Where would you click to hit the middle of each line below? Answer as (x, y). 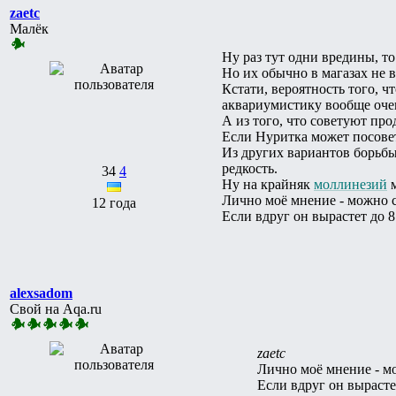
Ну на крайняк (268, 184)
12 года (114, 202)
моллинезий (350, 184)
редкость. (250, 168)
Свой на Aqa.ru (56, 308)
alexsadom (41, 293)
